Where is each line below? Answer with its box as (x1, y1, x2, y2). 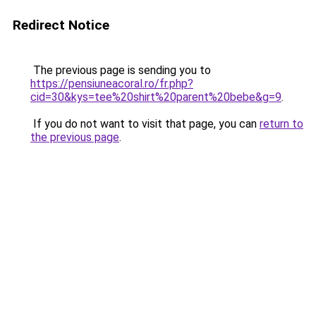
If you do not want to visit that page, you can (30, 117, 260, 130)
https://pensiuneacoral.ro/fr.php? (30, 77, 193, 90)
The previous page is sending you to (30, 63, 211, 77)
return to (260, 117, 303, 130)
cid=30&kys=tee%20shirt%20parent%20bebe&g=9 (30, 90, 281, 104)
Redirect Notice (13, 17, 109, 33)
